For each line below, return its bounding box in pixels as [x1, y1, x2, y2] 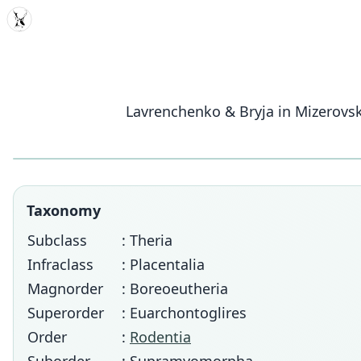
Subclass [27, 230, 87, 250]
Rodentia [130, 327, 191, 346]
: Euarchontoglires [122, 303, 247, 322]
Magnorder [27, 279, 103, 298]
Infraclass [27, 255, 93, 274]
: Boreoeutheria [122, 279, 228, 298]
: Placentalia [122, 255, 205, 274]
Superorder [27, 303, 104, 322]
